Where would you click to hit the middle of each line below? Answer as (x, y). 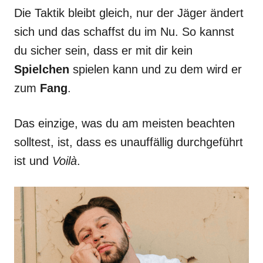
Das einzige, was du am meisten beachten (124, 123)
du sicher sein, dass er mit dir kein (103, 50)
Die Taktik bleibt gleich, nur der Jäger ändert (129, 13)
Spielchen (43, 69)
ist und (33, 161)
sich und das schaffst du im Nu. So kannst (124, 32)
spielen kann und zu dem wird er (157, 69)
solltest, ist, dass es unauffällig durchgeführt (129, 142)
